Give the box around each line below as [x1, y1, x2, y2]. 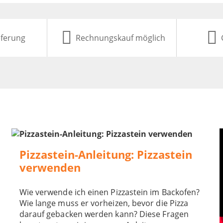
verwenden [19, 160, 81, 176]
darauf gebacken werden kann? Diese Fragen [19, 209, 189, 220]
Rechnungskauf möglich [76, 32, 166, 44]
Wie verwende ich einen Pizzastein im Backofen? [19, 187, 200, 198]
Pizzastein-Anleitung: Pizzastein [19, 147, 192, 163]
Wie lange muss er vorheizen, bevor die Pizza [19, 198, 189, 209]
